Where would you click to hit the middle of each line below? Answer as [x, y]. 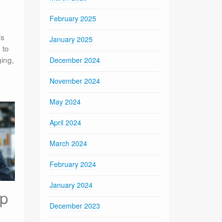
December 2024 [75, 60]
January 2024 [71, 185]
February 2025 [73, 18]
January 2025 [71, 39]
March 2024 [69, 143]
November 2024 [75, 81]
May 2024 [65, 101]
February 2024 [73, 164]
